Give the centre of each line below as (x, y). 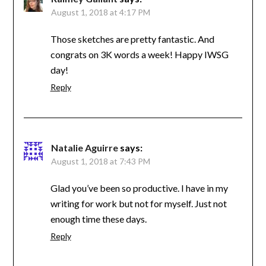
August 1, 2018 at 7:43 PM (100, 161)
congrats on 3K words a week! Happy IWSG (139, 54)
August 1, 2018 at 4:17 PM (100, 12)
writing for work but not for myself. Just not (138, 203)
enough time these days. (98, 218)
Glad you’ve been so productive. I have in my (139, 188)
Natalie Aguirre (84, 147)
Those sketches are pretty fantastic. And (132, 39)
